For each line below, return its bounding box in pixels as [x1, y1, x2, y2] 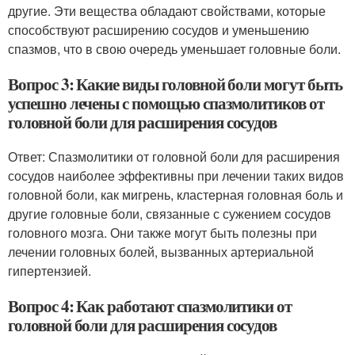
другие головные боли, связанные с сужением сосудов [8, 204, 331, 223]
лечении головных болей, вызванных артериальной [8, 242, 314, 261]
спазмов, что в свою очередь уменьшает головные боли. [8, 40, 341, 58]
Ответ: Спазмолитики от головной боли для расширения [8, 147, 340, 166]
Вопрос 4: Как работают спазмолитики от [8, 294, 292, 318]
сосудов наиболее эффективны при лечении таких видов [8, 166, 344, 185]
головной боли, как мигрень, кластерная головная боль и [8, 185, 343, 204]
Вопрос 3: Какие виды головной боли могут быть [8, 72, 342, 96]
